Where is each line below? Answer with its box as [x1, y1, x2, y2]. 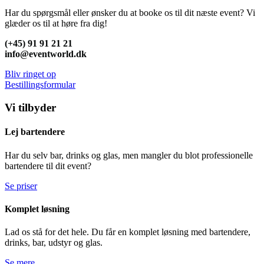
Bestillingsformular [5, 80, 75, 90]
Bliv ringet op [5, 69, 56, 80]
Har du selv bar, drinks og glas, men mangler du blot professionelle [5, 150, 253, 160]
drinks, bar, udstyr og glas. [5, 237, 103, 248]
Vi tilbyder [5, 101, 56, 114]
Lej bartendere [5, 127, 65, 137]
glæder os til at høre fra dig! [5, 18, 107, 29]
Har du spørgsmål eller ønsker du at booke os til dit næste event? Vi [5, 8, 255, 18]
